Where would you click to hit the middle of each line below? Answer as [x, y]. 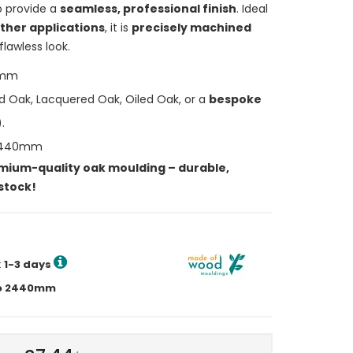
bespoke [235, 99]
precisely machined [191, 27]
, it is [118, 27]
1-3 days [28, 264]
